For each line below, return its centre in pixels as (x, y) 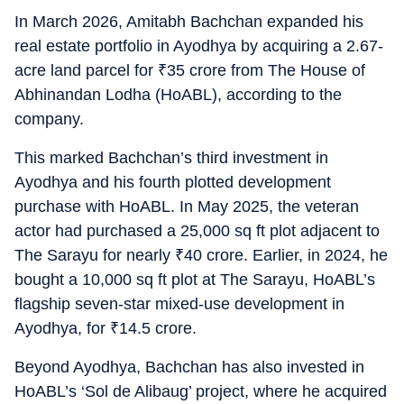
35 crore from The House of (266, 70)
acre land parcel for (86, 70)
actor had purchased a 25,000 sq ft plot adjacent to (197, 231)
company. (49, 119)
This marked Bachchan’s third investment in (171, 158)
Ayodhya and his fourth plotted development (173, 182)
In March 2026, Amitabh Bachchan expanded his (189, 22)
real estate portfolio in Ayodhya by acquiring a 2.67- (199, 46)
